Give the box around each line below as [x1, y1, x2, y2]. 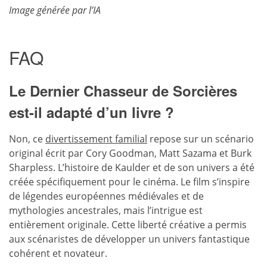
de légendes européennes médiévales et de [9, 189, 204, 203]
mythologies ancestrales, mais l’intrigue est [9, 203, 203, 217]
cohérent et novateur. [9, 246, 107, 260]
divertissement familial [45, 132, 147, 145]
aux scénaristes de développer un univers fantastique [9, 232, 250, 246]
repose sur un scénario [147, 132, 254, 145]
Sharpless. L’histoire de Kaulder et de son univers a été [9, 160, 254, 174]
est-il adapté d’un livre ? [9, 101, 174, 122]
